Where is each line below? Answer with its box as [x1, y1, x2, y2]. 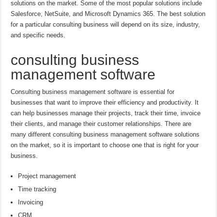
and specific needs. [11, 31, 66, 39]
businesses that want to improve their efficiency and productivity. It [11, 99, 199, 107]
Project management [18, 172, 77, 180]
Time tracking [18, 186, 57, 193]
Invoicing [18, 199, 44, 206]
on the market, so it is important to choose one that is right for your [11, 141, 199, 149]
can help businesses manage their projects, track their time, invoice [11, 109, 201, 117]
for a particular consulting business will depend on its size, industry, [11, 21, 201, 29]
